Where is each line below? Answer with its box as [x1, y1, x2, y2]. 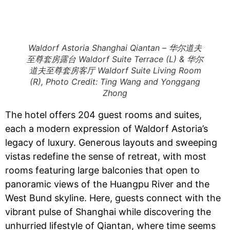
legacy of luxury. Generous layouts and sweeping [5, 137, 217, 148]
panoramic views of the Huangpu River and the [5, 179, 209, 189]
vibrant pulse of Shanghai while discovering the [5, 206, 211, 217]
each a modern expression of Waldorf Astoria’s [5, 123, 208, 134]
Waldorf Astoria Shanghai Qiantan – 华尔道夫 [28, 43, 202, 53]
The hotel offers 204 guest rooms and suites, [5, 109, 202, 120]
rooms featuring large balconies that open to [5, 165, 200, 176]
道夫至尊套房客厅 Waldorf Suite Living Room [29, 65, 201, 75]
